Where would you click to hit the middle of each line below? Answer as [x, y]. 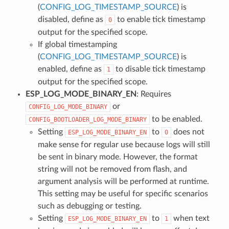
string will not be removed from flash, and [112, 169]
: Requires [154, 94]
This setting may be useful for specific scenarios [123, 193]
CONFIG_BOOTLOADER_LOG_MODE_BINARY [87, 119]
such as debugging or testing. [89, 206]
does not [188, 132]
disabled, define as [71, 19]
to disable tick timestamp [159, 69]
